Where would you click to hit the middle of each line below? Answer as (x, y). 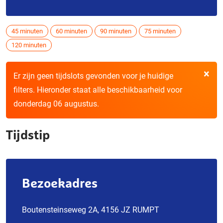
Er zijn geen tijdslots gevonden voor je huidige (93, 76)
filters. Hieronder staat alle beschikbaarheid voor (98, 90)
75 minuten (160, 31)
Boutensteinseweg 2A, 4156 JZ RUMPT (91, 210)
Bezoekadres (60, 183)
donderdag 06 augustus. (56, 104)
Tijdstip (28, 135)
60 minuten (71, 31)
